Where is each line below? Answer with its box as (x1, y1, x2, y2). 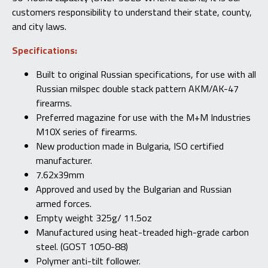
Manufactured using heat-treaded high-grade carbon (36, 225, 249, 240)
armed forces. (36, 196, 92, 211)
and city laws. (12, 19, 66, 33)
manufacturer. (36, 153, 92, 168)
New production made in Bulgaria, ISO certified (36, 139, 224, 154)
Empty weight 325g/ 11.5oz (36, 211, 152, 226)
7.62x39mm (36, 167, 84, 182)
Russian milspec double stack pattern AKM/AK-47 (36, 81, 239, 96)
